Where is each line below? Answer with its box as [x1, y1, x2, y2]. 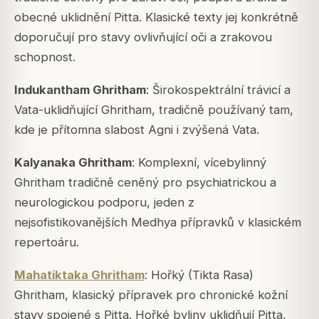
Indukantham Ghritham [14, 83, 146, 98]
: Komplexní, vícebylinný [132, 155, 266, 170]
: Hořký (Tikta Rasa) [145, 268, 253, 283]
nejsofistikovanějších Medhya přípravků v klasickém [14, 215, 301, 230]
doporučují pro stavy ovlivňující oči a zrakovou [14, 30, 272, 45]
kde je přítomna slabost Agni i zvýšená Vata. [14, 122, 259, 137]
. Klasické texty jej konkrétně [139, 10, 298, 25]
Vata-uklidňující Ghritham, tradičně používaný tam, [14, 103, 293, 117]
